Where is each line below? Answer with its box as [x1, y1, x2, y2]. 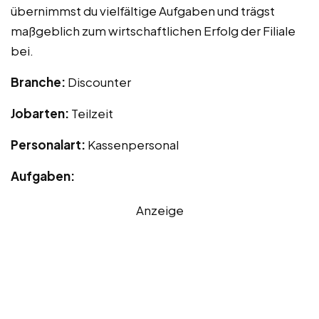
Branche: [11, 73, 68, 90]
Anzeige [135, 202, 184, 218]
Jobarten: [11, 105, 71, 121]
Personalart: [11, 136, 88, 152]
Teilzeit [71, 105, 113, 121]
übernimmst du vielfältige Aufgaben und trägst [11, 2, 275, 19]
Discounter [68, 73, 131, 90]
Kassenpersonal [88, 136, 179, 152]
